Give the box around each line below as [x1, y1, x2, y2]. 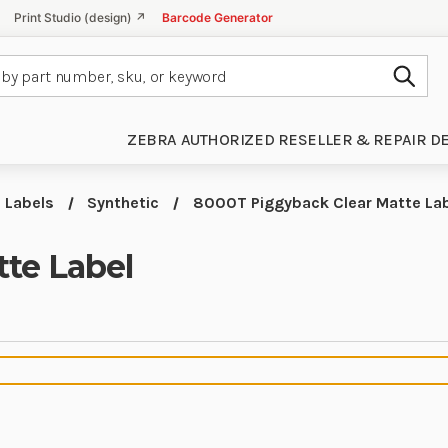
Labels [4, 193, 54, 213]
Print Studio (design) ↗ [14, 10, 146, 25]
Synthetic [87, 193, 160, 213]
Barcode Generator [162, 10, 273, 25]
